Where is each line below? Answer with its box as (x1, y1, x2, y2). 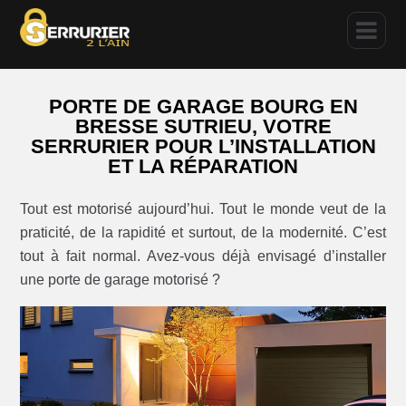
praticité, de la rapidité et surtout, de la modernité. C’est (20, 224, 386, 240)
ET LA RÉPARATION (108, 155, 298, 179)
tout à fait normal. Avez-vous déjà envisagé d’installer (20, 247, 386, 264)
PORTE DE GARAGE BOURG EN (48, 95, 358, 119)
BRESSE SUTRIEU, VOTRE (74, 115, 332, 139)
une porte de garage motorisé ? (20, 271, 221, 287)
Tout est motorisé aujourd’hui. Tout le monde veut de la (20, 200, 386, 217)
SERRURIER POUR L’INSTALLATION (30, 135, 376, 159)
